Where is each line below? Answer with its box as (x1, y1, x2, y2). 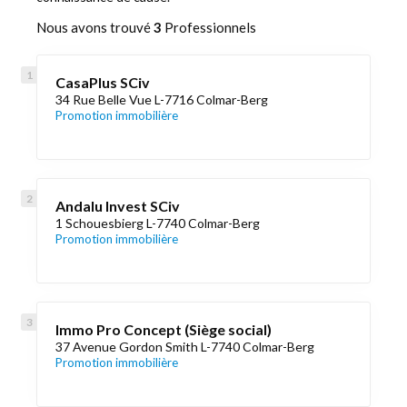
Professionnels (162, 19, 256, 35)
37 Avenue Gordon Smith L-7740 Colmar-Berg (55, 339, 314, 354)
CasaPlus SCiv (55, 74, 150, 91)
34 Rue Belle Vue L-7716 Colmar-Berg (55, 92, 268, 107)
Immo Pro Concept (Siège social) (55, 321, 272, 338)
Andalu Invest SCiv (55, 197, 180, 214)
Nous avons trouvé (36, 19, 154, 35)
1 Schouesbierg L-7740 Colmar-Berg (55, 215, 260, 231)
